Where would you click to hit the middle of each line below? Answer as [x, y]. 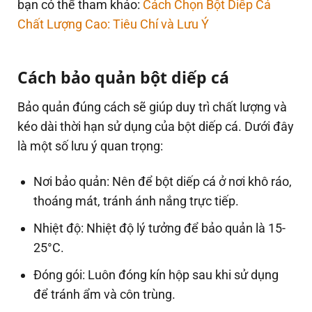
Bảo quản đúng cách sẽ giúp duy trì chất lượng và [152, 107]
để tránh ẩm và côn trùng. [105, 295]
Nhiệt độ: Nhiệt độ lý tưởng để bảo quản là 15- [160, 228]
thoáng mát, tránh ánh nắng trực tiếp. [136, 201]
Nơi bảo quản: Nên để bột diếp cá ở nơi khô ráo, [163, 182]
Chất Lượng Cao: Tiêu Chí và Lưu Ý [113, 24]
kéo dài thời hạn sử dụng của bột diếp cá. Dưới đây [156, 127]
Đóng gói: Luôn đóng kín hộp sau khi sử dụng [156, 275]
